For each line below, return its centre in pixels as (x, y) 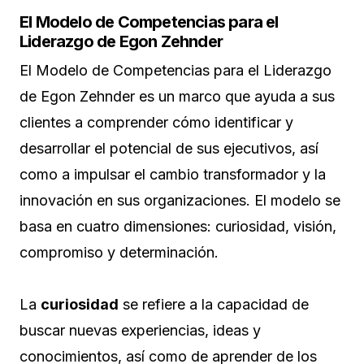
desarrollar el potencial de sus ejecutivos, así (169, 149)
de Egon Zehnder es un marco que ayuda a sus (177, 97)
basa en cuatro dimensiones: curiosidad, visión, (178, 227)
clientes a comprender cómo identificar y (156, 123)
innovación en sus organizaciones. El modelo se (180, 201)
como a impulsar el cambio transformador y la (173, 175)
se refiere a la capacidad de (214, 305)
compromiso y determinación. (119, 253)
